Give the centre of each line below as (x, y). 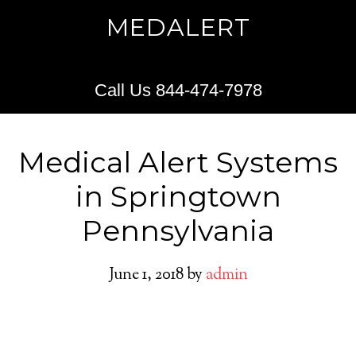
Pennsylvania (178, 230)
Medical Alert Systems (178, 162)
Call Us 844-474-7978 (178, 90)
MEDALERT (178, 27)
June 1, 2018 (146, 275)
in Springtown (178, 196)
